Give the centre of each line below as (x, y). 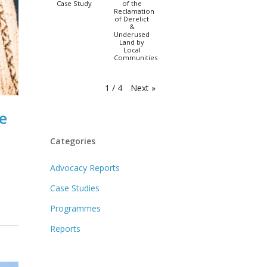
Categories (73, 141)
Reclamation (134, 11)
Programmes (76, 209)
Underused (132, 35)
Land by (132, 42)
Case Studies (75, 188)
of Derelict (132, 19)
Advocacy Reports (85, 168)
